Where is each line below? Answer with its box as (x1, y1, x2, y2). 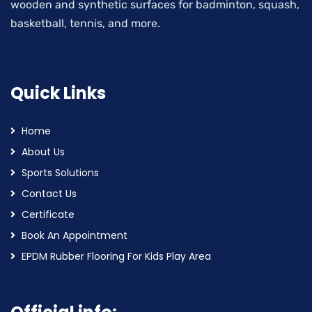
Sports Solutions (22, 166, 99, 180)
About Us (22, 145, 65, 159)
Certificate (22, 208, 75, 221)
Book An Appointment (22, 228, 127, 242)
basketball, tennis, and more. (10, 17, 166, 30)
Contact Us (22, 187, 77, 201)
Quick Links (10, 81, 106, 104)
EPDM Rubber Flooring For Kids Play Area (22, 249, 211, 263)
